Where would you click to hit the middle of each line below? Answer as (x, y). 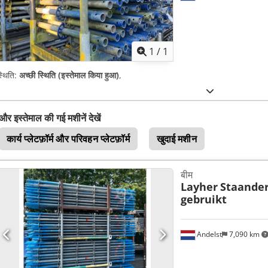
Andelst (208, 234)
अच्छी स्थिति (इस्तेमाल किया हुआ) (69, 75)
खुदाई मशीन (176, 139)
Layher (199, 187)
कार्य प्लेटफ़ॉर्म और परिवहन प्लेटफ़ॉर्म (68, 139)
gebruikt (203, 200)
